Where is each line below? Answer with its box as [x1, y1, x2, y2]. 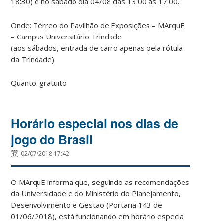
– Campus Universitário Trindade [11, 32, 122, 42]
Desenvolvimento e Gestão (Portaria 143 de [11, 200, 163, 210]
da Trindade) [11, 54, 55, 65]
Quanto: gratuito [11, 78, 67, 88]
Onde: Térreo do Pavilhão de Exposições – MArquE [11, 20, 185, 31]
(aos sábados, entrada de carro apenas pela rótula [11, 43, 183, 53]
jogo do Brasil [11, 130, 93, 148]
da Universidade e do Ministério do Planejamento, [11, 188, 181, 199]
